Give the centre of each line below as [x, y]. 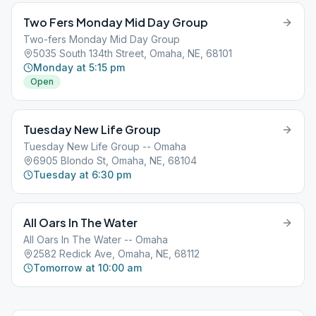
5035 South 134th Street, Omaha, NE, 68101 [133, 53]
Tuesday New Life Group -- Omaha [105, 146]
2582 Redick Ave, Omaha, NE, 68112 [116, 254]
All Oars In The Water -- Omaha [96, 239]
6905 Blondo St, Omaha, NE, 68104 [115, 160]
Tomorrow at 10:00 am [87, 268]
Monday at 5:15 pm [79, 67]
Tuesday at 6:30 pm [82, 175]
